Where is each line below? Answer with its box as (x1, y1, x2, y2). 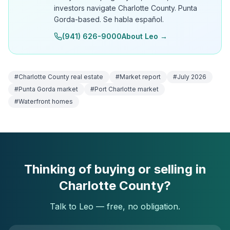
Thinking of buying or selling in (24, 162, 206, 177)
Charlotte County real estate (18, 73, 103, 81)
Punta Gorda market (18, 85, 78, 93)
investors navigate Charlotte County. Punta (54, 4, 197, 13)
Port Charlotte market (94, 85, 159, 93)
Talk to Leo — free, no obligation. (50, 201, 180, 212)
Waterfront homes (18, 98, 73, 106)
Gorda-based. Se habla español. (54, 15, 164, 24)
